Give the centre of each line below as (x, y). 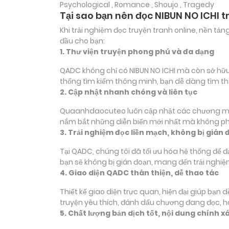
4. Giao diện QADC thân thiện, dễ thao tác (139, 173)
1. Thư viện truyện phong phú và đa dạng (137, 52)
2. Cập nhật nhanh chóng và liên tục (129, 92)
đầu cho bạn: (82, 41)
